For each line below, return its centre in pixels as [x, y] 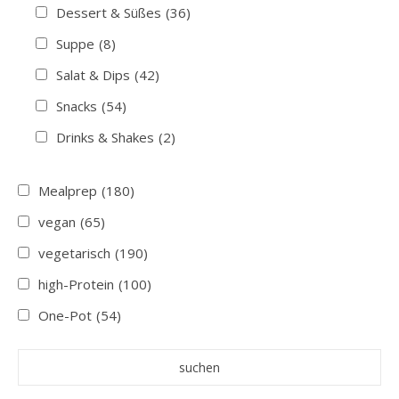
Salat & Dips [93, 74]
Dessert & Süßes [109, 12]
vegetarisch [74, 252]
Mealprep [68, 190]
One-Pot [65, 315]
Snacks [77, 106]
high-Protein [76, 284]
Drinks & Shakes [105, 137]
